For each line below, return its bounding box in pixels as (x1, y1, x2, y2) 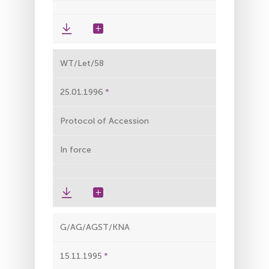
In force (60, 144, 91, 155)
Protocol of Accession (60, 115, 149, 126)
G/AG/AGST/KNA (60, 222, 130, 232)
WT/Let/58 (60, 58, 104, 68)
